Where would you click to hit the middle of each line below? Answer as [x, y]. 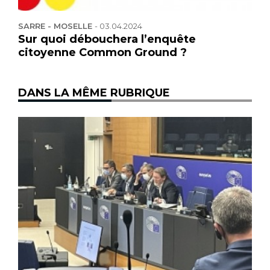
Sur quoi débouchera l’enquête [107, 39]
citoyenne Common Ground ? [102, 53]
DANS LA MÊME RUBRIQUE [94, 93]
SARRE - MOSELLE [56, 26]
